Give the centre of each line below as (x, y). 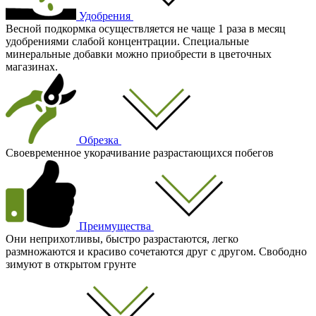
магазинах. (32, 66)
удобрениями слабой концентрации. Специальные (127, 41)
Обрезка (99, 140)
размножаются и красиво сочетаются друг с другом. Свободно (156, 251)
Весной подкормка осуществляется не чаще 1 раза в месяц (146, 28)
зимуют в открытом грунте (71, 264)
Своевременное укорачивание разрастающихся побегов (140, 152)
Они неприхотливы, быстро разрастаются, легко (122, 238)
